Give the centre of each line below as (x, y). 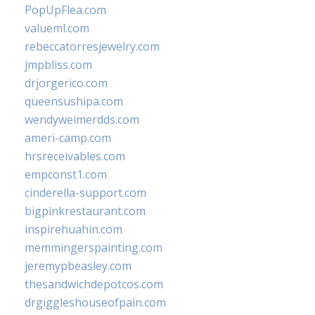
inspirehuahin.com (73, 229)
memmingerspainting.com (94, 247)
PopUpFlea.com (65, 10)
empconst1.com (66, 174)
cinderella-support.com (85, 193)
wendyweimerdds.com (82, 120)
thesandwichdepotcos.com (94, 284)
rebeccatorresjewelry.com (92, 46)
